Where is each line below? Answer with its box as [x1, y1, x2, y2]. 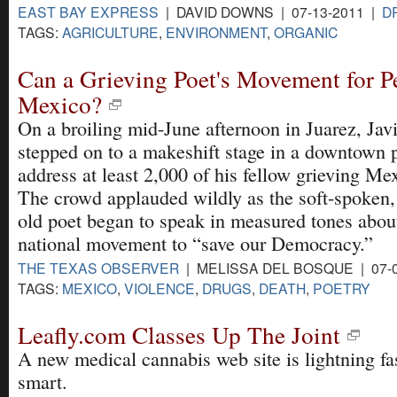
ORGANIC [274, 21, 338, 42]
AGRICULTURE [62, 21, 159, 42]
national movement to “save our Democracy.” [18, 230, 373, 257]
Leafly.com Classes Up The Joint [18, 318, 340, 352]
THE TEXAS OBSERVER [18, 258, 179, 278]
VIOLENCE [124, 278, 195, 299]
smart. [18, 369, 67, 395]
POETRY [313, 278, 370, 299]
